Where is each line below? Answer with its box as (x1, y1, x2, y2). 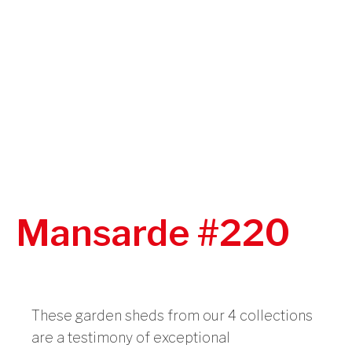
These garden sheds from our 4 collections (31, 307, 313, 324)
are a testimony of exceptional (31, 329, 230, 346)
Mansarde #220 (16, 211, 290, 255)
